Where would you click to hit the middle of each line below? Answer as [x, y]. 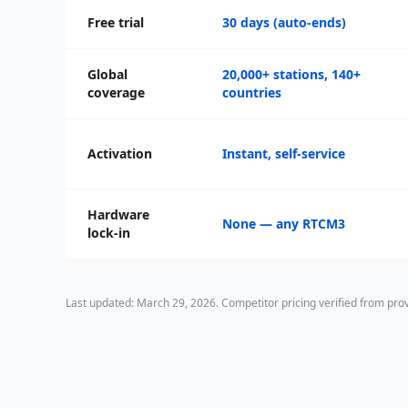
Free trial [116, 22]
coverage [116, 92]
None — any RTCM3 [284, 223]
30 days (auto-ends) [284, 22]
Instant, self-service [284, 153]
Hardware [118, 214]
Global [107, 74]
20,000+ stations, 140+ [291, 74]
